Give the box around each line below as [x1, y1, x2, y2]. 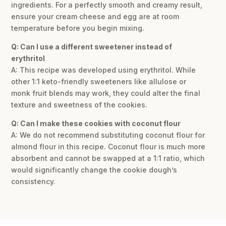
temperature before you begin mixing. [11, 23, 145, 32]
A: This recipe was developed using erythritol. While [11, 65, 196, 74]
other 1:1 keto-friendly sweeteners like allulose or [11, 77, 187, 86]
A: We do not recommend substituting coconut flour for [11, 130, 205, 139]
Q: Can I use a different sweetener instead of [11, 42, 173, 51]
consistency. [11, 177, 56, 186]
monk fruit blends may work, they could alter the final [11, 88, 201, 97]
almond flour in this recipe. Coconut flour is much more [11, 142, 206, 151]
